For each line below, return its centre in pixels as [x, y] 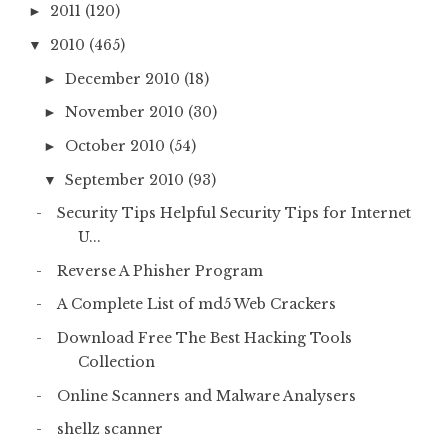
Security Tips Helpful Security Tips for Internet [233, 213]
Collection [116, 362]
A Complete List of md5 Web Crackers [196, 304]
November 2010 [126, 112]
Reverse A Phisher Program [159, 270]
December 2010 [124, 78]
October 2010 [116, 145]
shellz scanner [109, 429]
